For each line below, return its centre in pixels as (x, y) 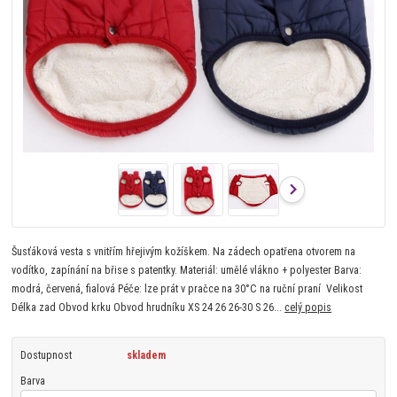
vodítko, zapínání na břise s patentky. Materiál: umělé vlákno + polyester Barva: (187, 271)
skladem (146, 356)
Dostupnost (46, 356)
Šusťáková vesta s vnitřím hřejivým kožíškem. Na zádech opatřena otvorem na (184, 252)
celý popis (308, 308)
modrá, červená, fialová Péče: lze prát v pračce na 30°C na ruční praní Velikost (187, 289)
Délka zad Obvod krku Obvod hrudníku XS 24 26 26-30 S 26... (148, 308)
